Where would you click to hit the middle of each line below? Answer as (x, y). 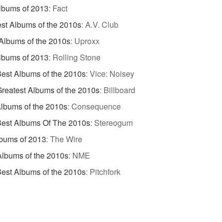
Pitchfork (105, 171)
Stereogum (113, 122)
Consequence (96, 106)
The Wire (66, 139)
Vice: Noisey (112, 73)
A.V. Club (102, 24)
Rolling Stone (77, 57)
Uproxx (87, 41)
